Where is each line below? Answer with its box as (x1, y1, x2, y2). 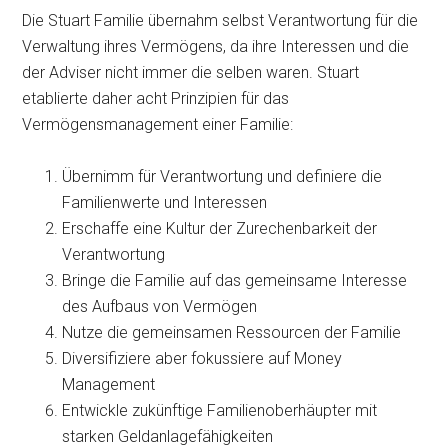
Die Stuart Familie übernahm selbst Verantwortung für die (22, 11, 419, 30)
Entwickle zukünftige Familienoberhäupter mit (62, 401, 378, 420)
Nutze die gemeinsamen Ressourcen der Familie (62, 323, 402, 342)
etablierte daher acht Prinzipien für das (22, 89, 290, 108)
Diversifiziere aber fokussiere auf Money (62, 349, 343, 368)
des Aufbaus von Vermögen (62, 297, 258, 316)
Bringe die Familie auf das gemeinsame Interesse (62, 271, 408, 290)
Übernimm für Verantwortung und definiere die (62, 167, 383, 186)
